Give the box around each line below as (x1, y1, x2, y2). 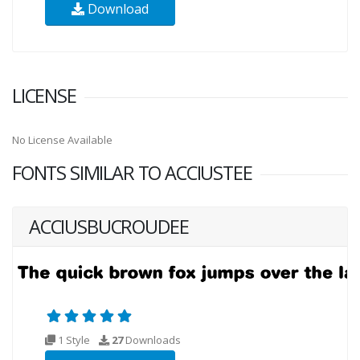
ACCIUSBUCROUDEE (29, 213, 189, 239)
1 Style (55, 333, 92, 347)
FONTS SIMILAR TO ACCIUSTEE (12, 159, 252, 186)
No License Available (12, 132, 112, 147)
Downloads (123, 333, 181, 347)
